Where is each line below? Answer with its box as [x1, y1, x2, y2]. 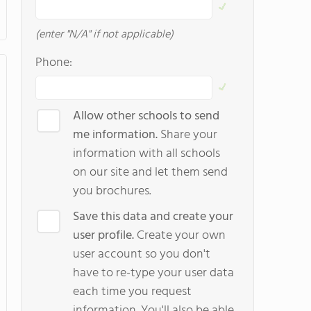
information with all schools [73, 144, 220, 164]
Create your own [134, 226, 226, 246]
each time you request [73, 282, 192, 302]
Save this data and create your [73, 207, 233, 227]
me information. [73, 125, 160, 145]
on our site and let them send [73, 162, 228, 183]
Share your [160, 125, 217, 145]
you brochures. [73, 181, 151, 201]
